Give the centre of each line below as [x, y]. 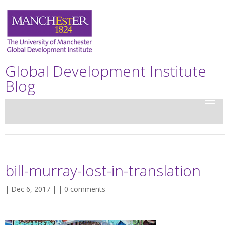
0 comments [85, 189]
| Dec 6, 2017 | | [35, 189]
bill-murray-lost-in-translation [103, 171]
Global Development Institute [106, 71]
